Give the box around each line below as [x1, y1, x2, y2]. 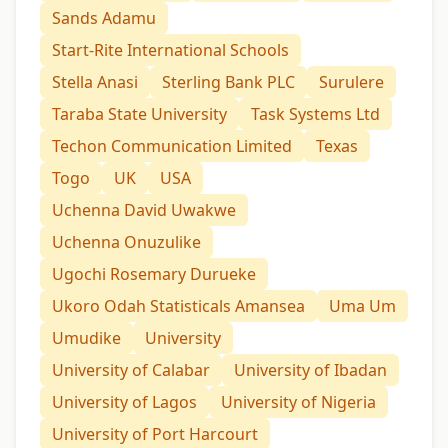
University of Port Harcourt [52, 423, 258, 446]
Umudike [52, 327, 121, 350]
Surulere [319, 71, 384, 94]
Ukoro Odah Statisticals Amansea [52, 295, 305, 318]
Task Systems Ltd [251, 103, 380, 126]
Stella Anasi [52, 71, 138, 94]
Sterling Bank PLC [162, 71, 295, 94]
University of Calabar [52, 359, 210, 382]
